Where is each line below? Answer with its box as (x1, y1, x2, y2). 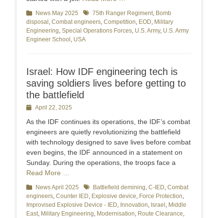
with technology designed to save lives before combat (26, 138, 191, 146)
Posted (26, 104, 45, 111)
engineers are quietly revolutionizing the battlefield (26, 128, 181, 136)
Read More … (26, 169, 70, 177)
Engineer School (26, 36, 71, 43)
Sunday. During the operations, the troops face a (26, 159, 176, 167)
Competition (104, 18, 136, 26)
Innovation (120, 201, 148, 209)
